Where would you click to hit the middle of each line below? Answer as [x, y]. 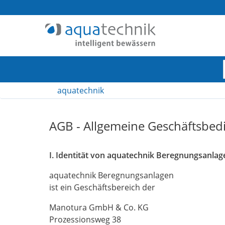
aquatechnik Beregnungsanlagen [111, 175]
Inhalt [22, 120]
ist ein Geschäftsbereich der [102, 187]
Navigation [32, 96]
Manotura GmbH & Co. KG [99, 207]
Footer [24, 144]
